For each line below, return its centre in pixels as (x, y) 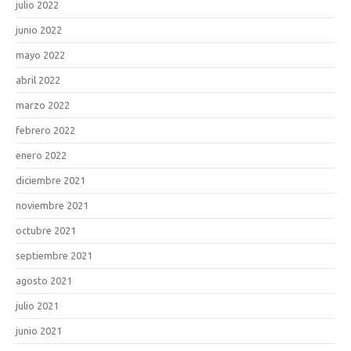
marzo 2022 (43, 105)
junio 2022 (39, 30)
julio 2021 (37, 306)
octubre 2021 (46, 230)
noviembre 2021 (52, 205)
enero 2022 (41, 155)
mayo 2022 (40, 55)
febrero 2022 (45, 130)
